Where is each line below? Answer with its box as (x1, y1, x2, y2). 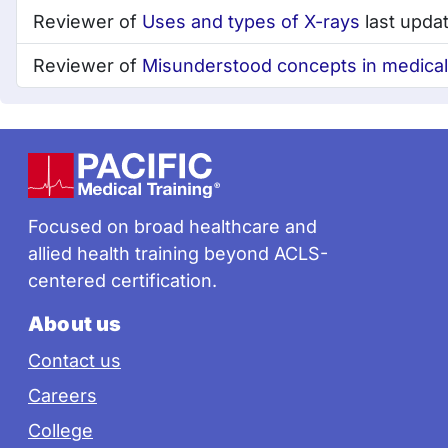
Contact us (28, 350, 121, 372)
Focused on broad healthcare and (28, 216, 317, 238)
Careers (28, 385, 97, 407)
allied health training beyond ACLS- (28, 243, 328, 265)
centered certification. (28, 270, 217, 292)
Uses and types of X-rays (142, 11, 360, 33)
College (28, 420, 93, 442)
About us (28, 311, 122, 336)
